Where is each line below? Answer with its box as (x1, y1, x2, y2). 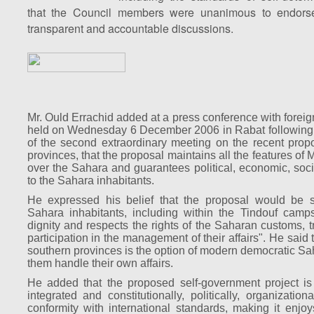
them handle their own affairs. (27, 257, 173, 269)
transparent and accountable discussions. (27, 20, 236, 36)
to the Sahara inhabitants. (27, 175, 154, 186)
